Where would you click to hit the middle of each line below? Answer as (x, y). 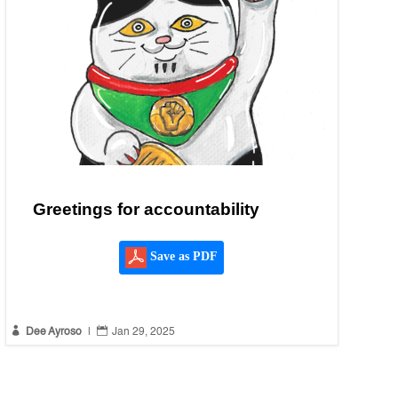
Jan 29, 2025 (143, 333)
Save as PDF (183, 257)
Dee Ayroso (53, 333)
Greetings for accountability (146, 210)
